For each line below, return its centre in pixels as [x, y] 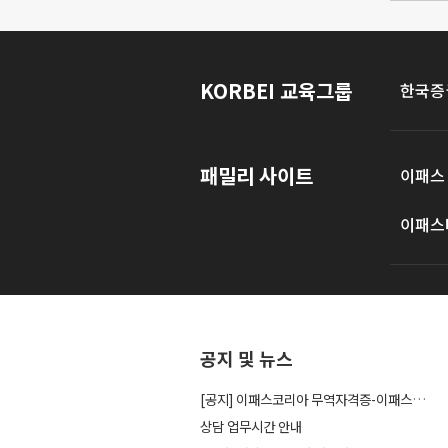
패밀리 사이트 [256, 175]
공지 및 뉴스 [246, 358]
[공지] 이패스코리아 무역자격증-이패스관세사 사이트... [419, 399]
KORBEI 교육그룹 [276, 90]
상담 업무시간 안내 [251, 426]
